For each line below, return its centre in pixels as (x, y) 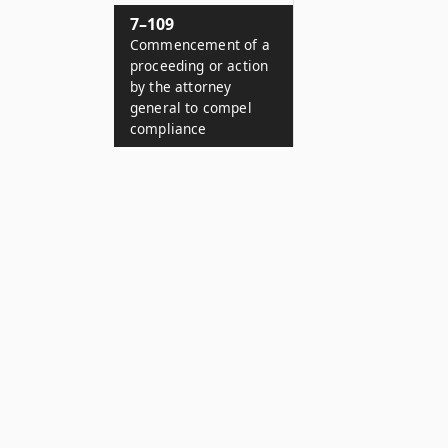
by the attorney (181, 86)
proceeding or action (199, 65)
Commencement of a (200, 44)
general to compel (191, 107)
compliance (168, 128)
